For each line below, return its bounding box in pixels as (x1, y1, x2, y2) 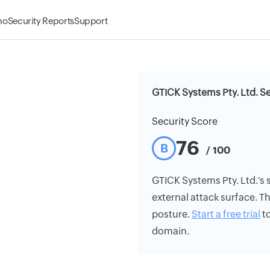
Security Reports (7, 16, 74, 26)
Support (74, 16, 108, 26)
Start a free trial (192, 209, 260, 220)
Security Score (152, 116, 218, 127)
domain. (152, 225, 189, 237)
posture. (152, 209, 192, 220)
